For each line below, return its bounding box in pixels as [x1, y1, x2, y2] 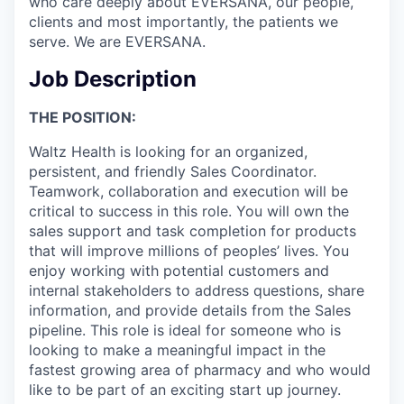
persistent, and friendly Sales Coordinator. [29, 161, 317, 180]
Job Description [29, 65, 197, 92]
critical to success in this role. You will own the [29, 201, 349, 220]
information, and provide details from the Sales [29, 300, 351, 319]
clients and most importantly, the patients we [29, 12, 338, 31]
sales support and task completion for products [29, 221, 356, 240]
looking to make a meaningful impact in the [29, 340, 326, 359]
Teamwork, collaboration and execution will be [29, 181, 348, 200]
